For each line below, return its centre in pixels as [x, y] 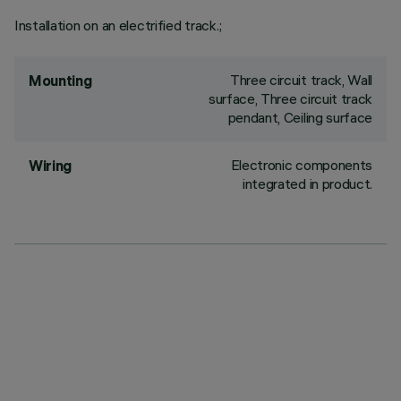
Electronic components [301, 165]
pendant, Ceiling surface [300, 117]
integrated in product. [307, 183]
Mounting [60, 81]
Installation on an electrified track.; [118, 25]
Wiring [51, 166]
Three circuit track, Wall [301, 80]
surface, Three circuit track [290, 98]
